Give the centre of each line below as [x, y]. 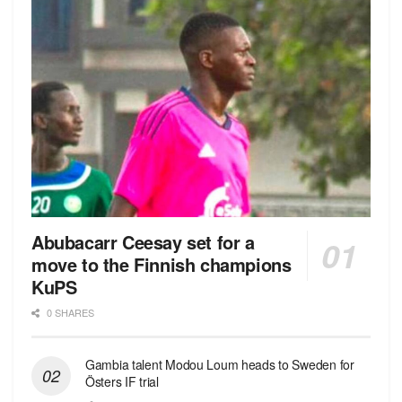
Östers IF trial [122, 381]
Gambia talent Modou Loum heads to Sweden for [220, 364]
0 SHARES [69, 312]
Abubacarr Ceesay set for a [143, 241]
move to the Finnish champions [162, 264]
